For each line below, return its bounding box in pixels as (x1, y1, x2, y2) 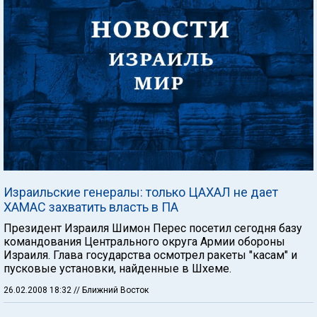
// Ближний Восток (74, 284, 149, 295)
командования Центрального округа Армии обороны (4, 234, 285, 248)
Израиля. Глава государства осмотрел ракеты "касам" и (4, 248, 297, 262)
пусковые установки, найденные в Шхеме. (4, 261, 231, 275)
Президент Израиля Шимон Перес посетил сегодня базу (4, 221, 302, 235)
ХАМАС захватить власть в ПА (4, 199, 178, 214)
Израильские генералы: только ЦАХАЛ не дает (4, 184, 278, 200)
